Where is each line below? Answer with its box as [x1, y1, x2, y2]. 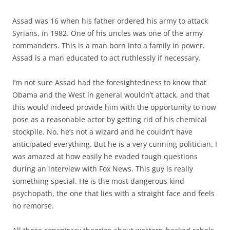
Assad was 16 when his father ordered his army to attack [12, 15, 208, 26]
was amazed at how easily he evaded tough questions [12, 151, 198, 161]
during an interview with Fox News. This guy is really [12, 163, 193, 174]
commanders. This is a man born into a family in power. [12, 40, 205, 50]
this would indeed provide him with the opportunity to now [12, 102, 216, 112]
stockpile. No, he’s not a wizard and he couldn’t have [12, 126, 193, 137]
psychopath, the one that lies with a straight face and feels [12, 188, 215, 198]
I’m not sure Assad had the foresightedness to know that [12, 77, 206, 87]
